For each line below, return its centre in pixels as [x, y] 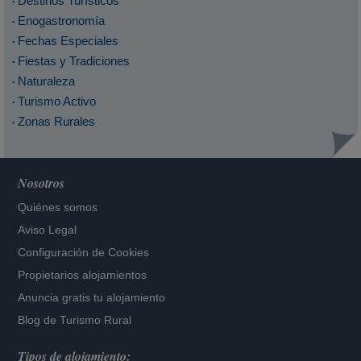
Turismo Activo [56, 101]
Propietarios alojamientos [83, 275]
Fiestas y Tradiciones [73, 60]
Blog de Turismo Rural [75, 320]
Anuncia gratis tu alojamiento [92, 297]
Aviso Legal [48, 230]
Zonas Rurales [56, 121]
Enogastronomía [61, 20]
